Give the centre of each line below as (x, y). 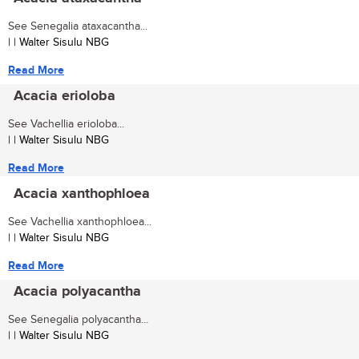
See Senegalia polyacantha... (78, 319)
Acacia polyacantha (77, 291)
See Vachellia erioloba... (66, 124)
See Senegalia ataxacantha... (78, 26)
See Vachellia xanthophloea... (80, 222)
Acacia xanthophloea (82, 194)
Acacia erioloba (65, 96)
